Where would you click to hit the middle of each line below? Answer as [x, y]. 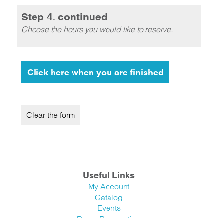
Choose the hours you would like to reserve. [97, 29]
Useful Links [109, 175]
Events [109, 208]
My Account [109, 186]
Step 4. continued [64, 17]
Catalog [109, 197]
